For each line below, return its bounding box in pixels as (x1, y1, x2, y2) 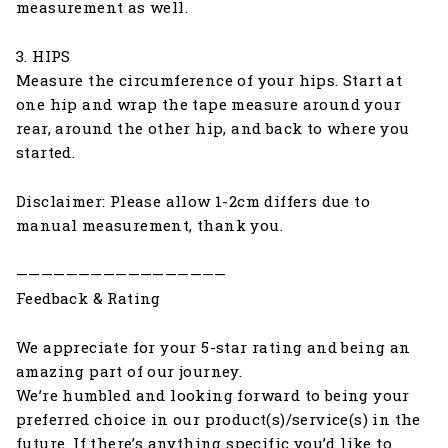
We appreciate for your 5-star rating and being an (16, 336, 411, 357)
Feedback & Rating (16, 287, 161, 308)
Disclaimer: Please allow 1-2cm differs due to (16, 190, 370, 211)
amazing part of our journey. (16, 360, 243, 381)
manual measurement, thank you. (16, 214, 283, 235)
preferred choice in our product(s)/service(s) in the (16, 408, 421, 429)
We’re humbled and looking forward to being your (16, 384, 410, 405)
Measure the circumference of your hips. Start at (16, 69, 403, 90)
